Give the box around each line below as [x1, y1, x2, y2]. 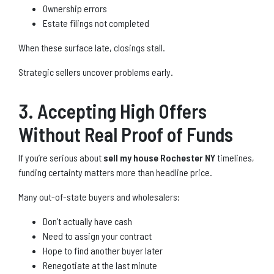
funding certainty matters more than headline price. [18, 166, 212, 178]
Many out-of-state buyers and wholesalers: [18, 190, 180, 202]
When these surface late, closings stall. [18, 41, 165, 53]
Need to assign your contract [43, 229, 152, 242]
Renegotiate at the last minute [43, 259, 157, 271]
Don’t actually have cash [43, 215, 132, 227]
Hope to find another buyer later [43, 244, 163, 256]
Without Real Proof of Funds [18, 122, 233, 146]
